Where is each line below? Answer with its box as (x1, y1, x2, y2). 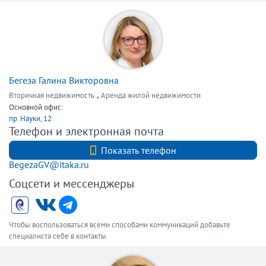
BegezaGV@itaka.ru (9, 159, 89, 170)
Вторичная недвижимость (9, 90, 94, 100)
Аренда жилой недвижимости (101, 90, 201, 100)
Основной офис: (9, 102, 63, 112)
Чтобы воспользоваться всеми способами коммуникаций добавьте (9, 220, 230, 230)
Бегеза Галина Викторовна (9, 74, 119, 86)
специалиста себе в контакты (9, 231, 106, 241)
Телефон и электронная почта (9, 123, 164, 139)
